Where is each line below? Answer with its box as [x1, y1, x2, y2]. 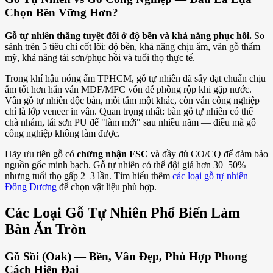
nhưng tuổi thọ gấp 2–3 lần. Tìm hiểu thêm [5, 171, 172, 182]
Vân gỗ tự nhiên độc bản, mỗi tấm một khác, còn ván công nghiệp [5, 95, 260, 106]
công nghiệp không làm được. [5, 128, 120, 139]
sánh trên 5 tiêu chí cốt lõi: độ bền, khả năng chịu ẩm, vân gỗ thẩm [5, 41, 260, 52]
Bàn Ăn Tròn [5, 221, 86, 238]
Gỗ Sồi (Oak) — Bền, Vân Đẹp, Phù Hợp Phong [5, 250, 247, 263]
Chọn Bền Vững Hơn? [5, 5, 118, 19]
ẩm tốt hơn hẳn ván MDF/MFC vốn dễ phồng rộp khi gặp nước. [5, 84, 252, 95]
